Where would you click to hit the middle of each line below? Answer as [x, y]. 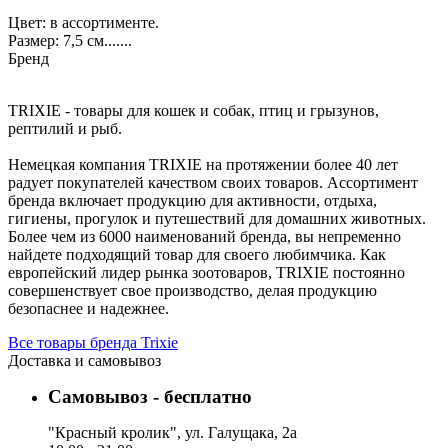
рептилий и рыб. [65, 128]
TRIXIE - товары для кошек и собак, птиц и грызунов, [193, 110]
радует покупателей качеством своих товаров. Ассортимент [213, 182]
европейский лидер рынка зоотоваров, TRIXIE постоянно [206, 272]
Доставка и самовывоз [84, 360]
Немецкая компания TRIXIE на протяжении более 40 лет [203, 164]
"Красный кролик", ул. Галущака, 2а [172, 432]
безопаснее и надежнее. [88, 308]
